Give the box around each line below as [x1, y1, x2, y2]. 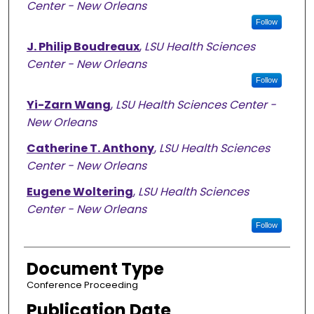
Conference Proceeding [26, 278, 138, 292]
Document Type [26, 257, 164, 281]
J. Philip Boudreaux [26, 39, 139, 55]
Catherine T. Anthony [26, 140, 154, 157]
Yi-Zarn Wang [26, 97, 111, 114]
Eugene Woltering [26, 184, 133, 200]
